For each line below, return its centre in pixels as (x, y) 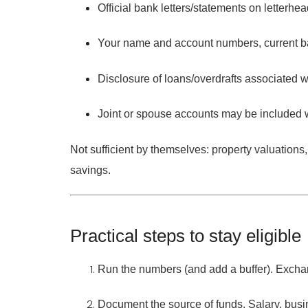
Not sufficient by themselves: (140, 149)
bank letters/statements (190, 8)
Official (116, 8)
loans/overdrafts (203, 78)
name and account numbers (191, 43)
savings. (90, 170)
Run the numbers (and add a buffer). (185, 269)
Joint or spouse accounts (158, 114)
